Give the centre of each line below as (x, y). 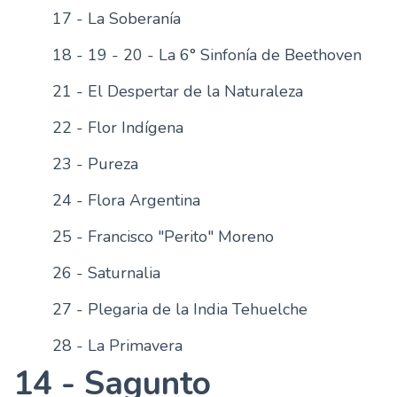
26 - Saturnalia (106, 273)
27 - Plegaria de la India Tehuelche (179, 309)
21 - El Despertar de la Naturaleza (177, 91)
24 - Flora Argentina (126, 200)
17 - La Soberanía (116, 19)
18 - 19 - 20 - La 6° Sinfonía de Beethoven (206, 55)
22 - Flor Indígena (117, 128)
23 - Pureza (95, 164)
